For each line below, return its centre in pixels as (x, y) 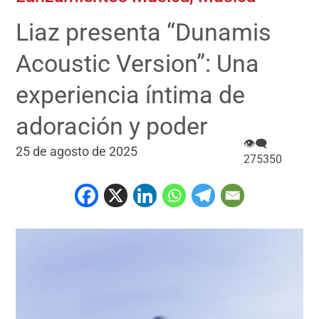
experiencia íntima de (131, 95)
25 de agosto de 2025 (77, 152)
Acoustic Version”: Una (138, 64)
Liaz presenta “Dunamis (144, 32)
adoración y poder (112, 126)
